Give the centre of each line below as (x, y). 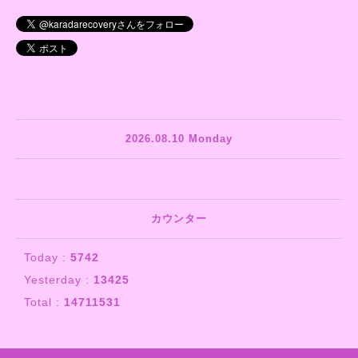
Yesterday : (59, 279)
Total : (44, 302)
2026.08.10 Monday (179, 139)
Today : (47, 257)
